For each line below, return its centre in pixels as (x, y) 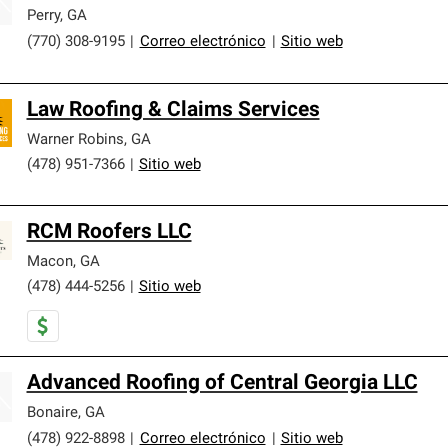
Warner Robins (75, 140)
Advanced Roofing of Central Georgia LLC (222, 383)
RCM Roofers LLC (109, 232)
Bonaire (52, 413)
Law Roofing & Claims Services (173, 110)
